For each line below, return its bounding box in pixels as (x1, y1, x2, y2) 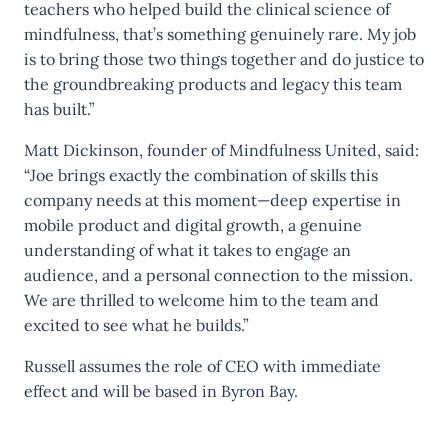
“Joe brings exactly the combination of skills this (24, 165, 378, 185)
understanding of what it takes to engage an (24, 240, 351, 260)
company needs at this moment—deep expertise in (24, 190, 401, 210)
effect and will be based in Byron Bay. (24, 381, 298, 401)
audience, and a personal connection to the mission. (24, 265, 413, 285)
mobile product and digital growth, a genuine (24, 215, 362, 235)
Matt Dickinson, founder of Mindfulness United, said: (24, 140, 419, 160)
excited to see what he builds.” (24, 315, 249, 335)
